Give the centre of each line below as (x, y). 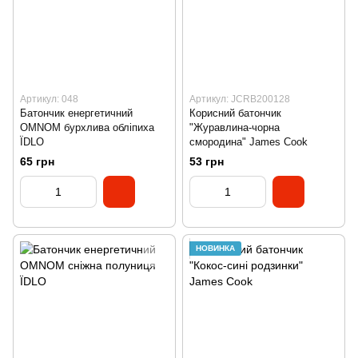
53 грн (207, 162)
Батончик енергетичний (76, 113)
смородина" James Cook (249, 141)
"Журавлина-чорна (235, 127)
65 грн (37, 162)
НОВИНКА (215, 249)
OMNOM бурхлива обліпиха (87, 127)
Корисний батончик (235, 113)
